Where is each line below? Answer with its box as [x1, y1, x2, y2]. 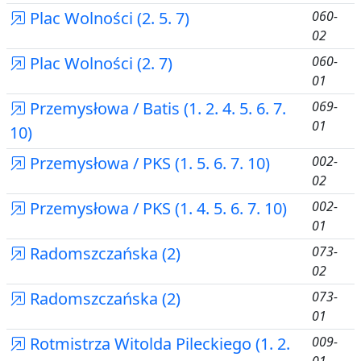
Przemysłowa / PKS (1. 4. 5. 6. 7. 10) [26, 197, 287, 219]
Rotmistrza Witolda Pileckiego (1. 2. [26, 333, 290, 355]
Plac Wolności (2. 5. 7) [26, 7, 189, 29]
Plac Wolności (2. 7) [26, 52, 172, 74]
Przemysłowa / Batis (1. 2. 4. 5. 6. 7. [26, 98, 286, 119]
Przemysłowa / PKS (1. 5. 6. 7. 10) [26, 152, 270, 174]
